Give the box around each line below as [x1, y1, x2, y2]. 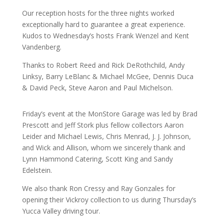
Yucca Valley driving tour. [22, 206, 100, 216]
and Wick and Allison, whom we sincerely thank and [22, 142, 185, 152]
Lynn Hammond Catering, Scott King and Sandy [22, 154, 173, 164]
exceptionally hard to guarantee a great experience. [22, 19, 185, 29]
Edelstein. [22, 165, 52, 175]
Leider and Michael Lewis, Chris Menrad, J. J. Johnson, [22, 131, 191, 141]
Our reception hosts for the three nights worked [22, 8, 174, 18]
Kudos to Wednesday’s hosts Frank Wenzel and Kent [22, 30, 189, 40]
